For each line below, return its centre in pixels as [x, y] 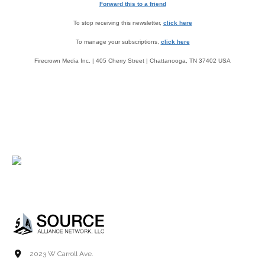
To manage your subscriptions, [118, 42]
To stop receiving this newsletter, [118, 23]
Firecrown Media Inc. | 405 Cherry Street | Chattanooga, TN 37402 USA [132, 61]
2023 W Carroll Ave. [62, 253]
